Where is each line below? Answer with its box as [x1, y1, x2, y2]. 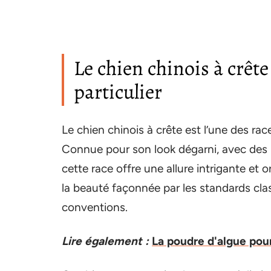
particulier [74, 77, 162, 106]
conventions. [62, 200, 128, 214]
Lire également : [62, 234, 149, 248]
